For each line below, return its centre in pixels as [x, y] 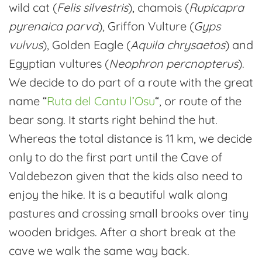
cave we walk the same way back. [99, 250]
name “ [28, 101]
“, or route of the [198, 101]
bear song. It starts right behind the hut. [113, 119]
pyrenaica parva [54, 26]
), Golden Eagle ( [87, 44]
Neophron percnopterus [173, 63]
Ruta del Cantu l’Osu [101, 101]
